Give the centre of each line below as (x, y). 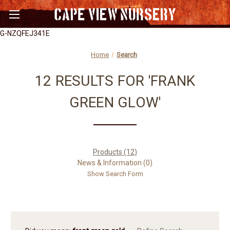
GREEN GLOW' (115, 102)
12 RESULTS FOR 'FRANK (115, 81)
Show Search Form (115, 174)
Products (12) (115, 152)
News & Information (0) (115, 162)
